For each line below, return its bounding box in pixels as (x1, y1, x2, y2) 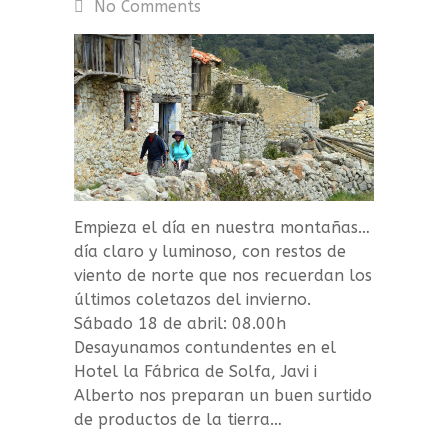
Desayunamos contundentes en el (74, 337, 336, 357)
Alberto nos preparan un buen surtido (74, 385, 372, 405)
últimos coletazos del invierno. (74, 289, 311, 309)
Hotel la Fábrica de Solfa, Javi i (74, 361, 317, 381)
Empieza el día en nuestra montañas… (74, 217, 370, 237)
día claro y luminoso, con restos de (74, 241, 346, 261)
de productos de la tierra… (74, 409, 282, 429)
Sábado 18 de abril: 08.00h (74, 313, 286, 333)
